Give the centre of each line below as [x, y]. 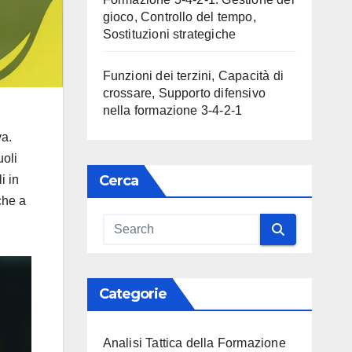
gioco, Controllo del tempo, [179, 17]
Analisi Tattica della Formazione [194, 343]
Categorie [133, 294]
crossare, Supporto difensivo [184, 93]
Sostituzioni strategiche [169, 34]
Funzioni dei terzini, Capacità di [193, 76]
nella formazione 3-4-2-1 [172, 110]
